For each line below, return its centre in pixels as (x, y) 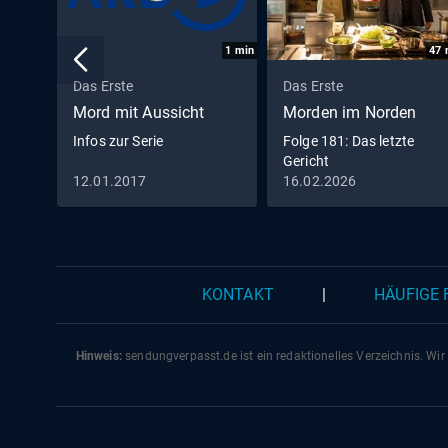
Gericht (306, 160)
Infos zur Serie (118, 140)
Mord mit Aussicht (139, 113)
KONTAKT (237, 295)
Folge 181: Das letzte (349, 140)
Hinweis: (98, 356)
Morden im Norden (350, 113)
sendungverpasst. (172, 356)
